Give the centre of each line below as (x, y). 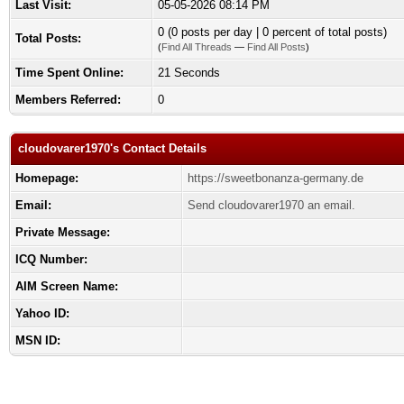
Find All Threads (197, 47)
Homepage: (47, 178)
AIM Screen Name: (67, 286)
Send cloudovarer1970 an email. (271, 205)
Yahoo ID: (42, 313)
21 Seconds (189, 73)
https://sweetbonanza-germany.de (275, 178)
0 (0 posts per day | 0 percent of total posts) (272, 32)
